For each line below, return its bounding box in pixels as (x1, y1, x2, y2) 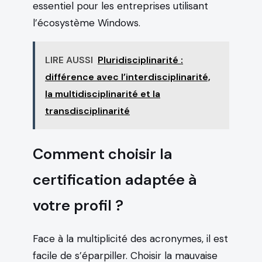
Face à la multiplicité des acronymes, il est (33, 232, 228, 245)
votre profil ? (33, 195, 123, 215)
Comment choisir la (33, 144, 173, 164)
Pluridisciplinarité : (98, 53, 183, 66)
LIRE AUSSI (45, 53, 93, 66)
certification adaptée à (33, 170, 197, 189)
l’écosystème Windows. (33, 16, 140, 29)
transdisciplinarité (45, 104, 130, 117)
